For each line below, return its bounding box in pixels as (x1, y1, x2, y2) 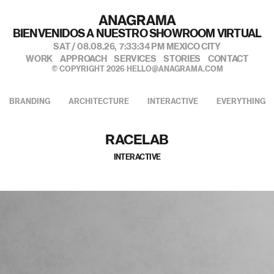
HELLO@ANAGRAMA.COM (126, 65, 223, 73)
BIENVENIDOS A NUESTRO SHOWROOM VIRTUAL (12, 29, 262, 40)
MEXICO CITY (165, 43, 221, 51)
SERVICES (114, 55, 157, 64)
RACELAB (105, 133, 169, 147)
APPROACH (60, 55, 107, 64)
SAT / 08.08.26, (53, 43, 119, 51)
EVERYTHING (216, 98, 265, 106)
